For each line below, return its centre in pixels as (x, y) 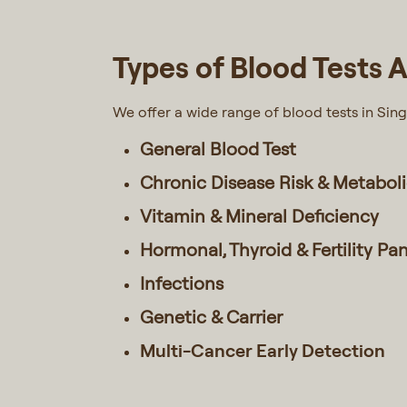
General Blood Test (218, 148)
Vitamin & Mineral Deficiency (259, 215)
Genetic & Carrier (211, 316)
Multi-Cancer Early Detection (262, 350)
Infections (181, 283)
